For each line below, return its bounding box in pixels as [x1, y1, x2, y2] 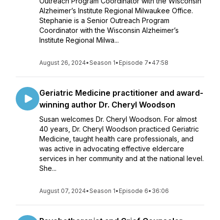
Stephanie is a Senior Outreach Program [39, 16, 169, 25]
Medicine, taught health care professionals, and [39, 135, 193, 143]
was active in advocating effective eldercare [39, 144, 184, 153]
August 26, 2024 [39, 59, 86, 66]
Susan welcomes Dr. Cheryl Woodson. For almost [39, 115, 197, 123]
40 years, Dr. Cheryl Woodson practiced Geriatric [39, 125, 199, 133]
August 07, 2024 [39, 187, 86, 194]
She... [39, 164, 56, 172]
